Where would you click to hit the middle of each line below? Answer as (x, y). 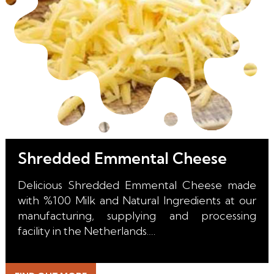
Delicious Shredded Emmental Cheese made (137, 185)
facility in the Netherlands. (83, 231)
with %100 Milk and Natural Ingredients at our (137, 201)
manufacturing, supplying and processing (137, 216)
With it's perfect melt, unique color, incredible (137, 262)
